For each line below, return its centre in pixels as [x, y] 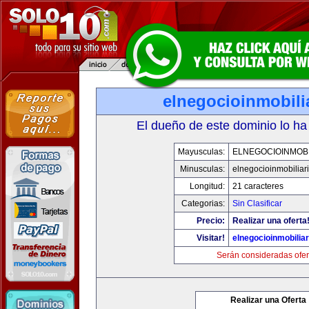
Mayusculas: [201, 152]
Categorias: [203, 203]
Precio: [211, 221]
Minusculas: [202, 169]
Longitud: [207, 186]
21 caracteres [258, 186]
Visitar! [211, 238]
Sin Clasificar [257, 203]
